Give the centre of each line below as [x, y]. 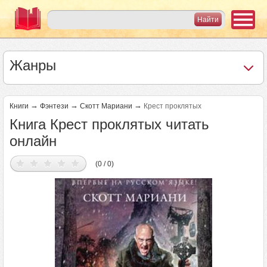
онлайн [33, 141]
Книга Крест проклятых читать [109, 124]
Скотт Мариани [106, 106]
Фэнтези [54, 106]
